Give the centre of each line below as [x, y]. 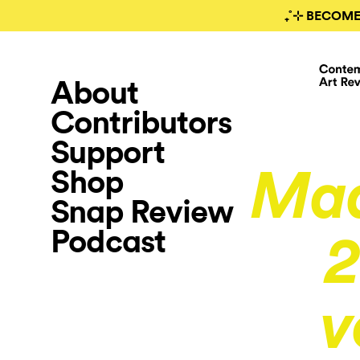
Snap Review [142, 212]
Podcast [108, 242]
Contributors [141, 123]
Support [108, 153]
